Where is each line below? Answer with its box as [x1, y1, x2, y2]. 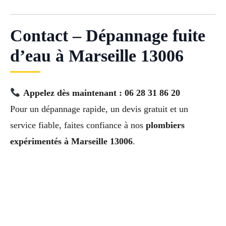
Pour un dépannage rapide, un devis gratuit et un [10, 103, 188, 114]
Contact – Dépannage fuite [10, 26, 205, 45]
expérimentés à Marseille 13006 [10, 136, 133, 146]
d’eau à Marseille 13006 [10, 46, 184, 65]
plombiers [146, 120, 185, 130]
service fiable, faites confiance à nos [10, 120, 146, 130]
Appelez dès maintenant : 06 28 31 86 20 [23, 87, 180, 98]
